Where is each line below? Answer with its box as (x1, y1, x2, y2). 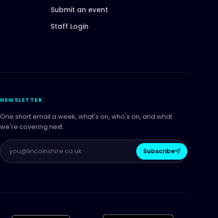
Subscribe (143, 146, 175, 155)
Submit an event (51, 4, 108, 15)
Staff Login (51, 21, 89, 31)
